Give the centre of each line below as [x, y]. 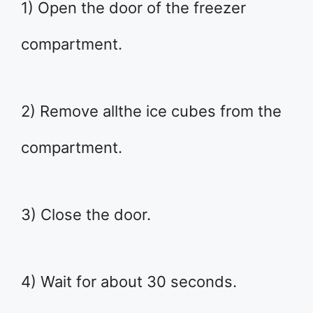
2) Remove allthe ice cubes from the [151, 111]
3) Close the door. [86, 215]
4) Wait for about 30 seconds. [129, 282]
